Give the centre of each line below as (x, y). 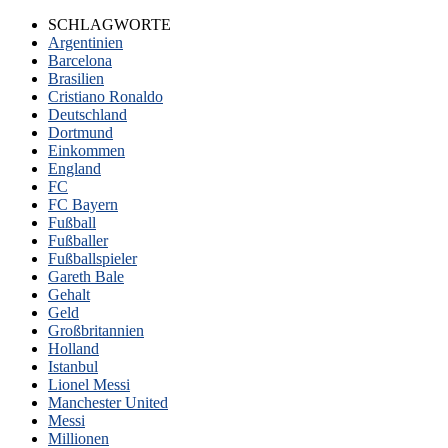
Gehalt (69, 294)
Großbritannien (96, 330)
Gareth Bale (86, 276)
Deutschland (87, 114)
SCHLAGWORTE (109, 24)
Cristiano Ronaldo (105, 96)
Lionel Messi (89, 384)
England (74, 168)
